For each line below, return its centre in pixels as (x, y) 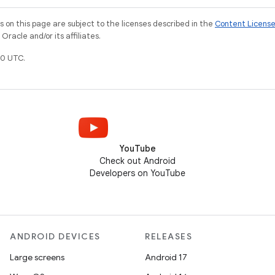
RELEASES (168, 236)
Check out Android (137, 161)
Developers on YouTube (137, 173)
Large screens (37, 257)
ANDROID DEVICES (55, 236)
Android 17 (166, 257)
